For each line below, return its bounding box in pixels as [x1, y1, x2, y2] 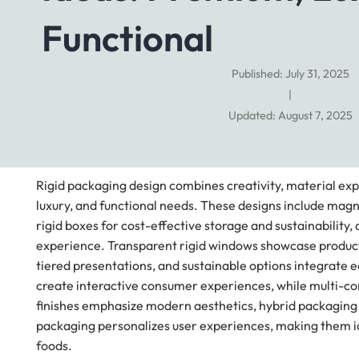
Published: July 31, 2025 [231, 67, 349, 82]
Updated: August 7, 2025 [228, 108, 353, 123]
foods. [36, 337, 72, 354]
